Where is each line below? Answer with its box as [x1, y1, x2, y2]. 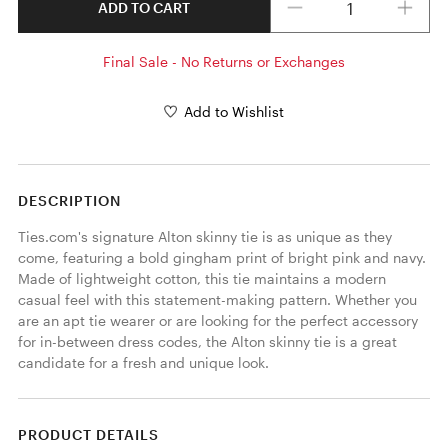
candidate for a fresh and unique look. [17, 353, 273, 371]
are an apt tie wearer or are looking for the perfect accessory [17, 311, 418, 329]
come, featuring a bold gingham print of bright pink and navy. [17, 248, 426, 266]
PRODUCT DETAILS [17, 425, 159, 443]
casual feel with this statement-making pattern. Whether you [17, 290, 417, 308]
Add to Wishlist [184, 103, 284, 121]
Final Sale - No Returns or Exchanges [103, 52, 345, 70]
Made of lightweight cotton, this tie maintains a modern [17, 269, 386, 287]
